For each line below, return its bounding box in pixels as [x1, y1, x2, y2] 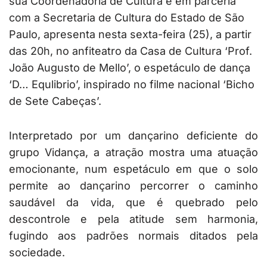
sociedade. [9, 246, 65, 259]
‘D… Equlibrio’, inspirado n [9, 78, 140, 91]
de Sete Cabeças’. [9, 95, 101, 108]
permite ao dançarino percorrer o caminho [9, 179, 258, 193]
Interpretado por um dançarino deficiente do [9, 129, 258, 142]
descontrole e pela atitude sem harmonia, [9, 213, 258, 226]
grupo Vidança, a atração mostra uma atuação [9, 146, 258, 159]
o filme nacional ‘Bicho [140, 78, 254, 91]
